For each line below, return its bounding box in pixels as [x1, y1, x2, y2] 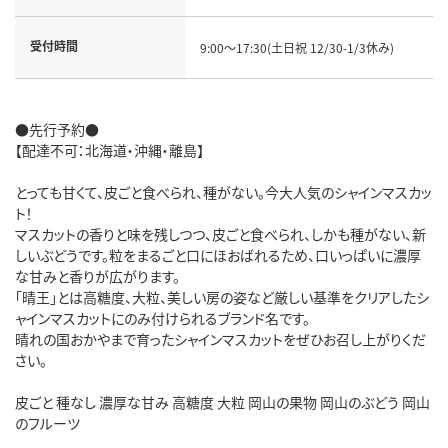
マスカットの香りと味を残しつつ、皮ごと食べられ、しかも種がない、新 [15, 223, 426, 244]
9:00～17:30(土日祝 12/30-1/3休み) [199, 38, 394, 56]
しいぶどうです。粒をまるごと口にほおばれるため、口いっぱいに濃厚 [15, 244, 421, 265]
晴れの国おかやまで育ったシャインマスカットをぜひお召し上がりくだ [15, 328, 426, 349]
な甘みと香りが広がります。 [15, 265, 180, 286]
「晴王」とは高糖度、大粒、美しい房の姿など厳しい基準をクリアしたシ [15, 286, 429, 307]
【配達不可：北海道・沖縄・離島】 [15, 139, 204, 160]
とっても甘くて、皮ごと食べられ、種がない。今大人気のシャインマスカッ [15, 181, 432, 202]
